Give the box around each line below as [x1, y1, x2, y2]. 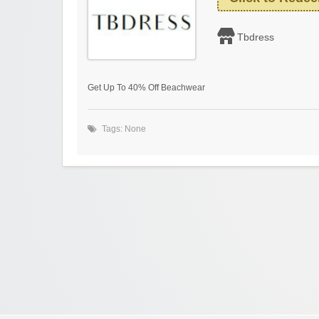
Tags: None [102, 124, 146, 135]
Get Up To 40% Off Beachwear [88, 83, 205, 93]
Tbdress [237, 31, 274, 43]
